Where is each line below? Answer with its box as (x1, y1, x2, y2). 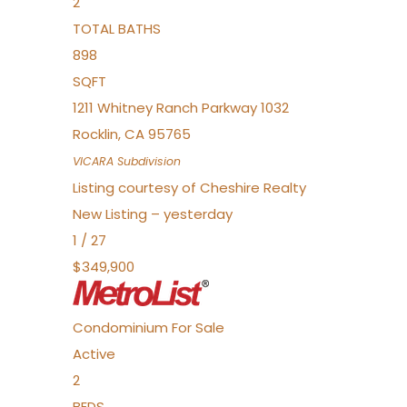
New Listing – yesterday (73, 204, 233, 223)
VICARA (73, 154, 114, 169)
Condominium (73, 318, 168, 337)
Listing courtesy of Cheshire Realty (73, 178, 306, 197)
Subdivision (114, 154, 181, 169)
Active (73, 344, 115, 363)
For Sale (172, 318, 224, 337)
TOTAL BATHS (73, 19, 161, 38)
